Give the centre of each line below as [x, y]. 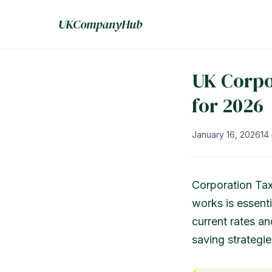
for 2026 [228, 106]
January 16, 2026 [226, 134]
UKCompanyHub [100, 24]
